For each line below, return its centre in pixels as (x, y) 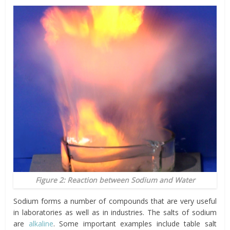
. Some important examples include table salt (135, 223)
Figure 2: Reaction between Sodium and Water (115, 180)
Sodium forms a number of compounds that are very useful (115, 201)
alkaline (41, 223)
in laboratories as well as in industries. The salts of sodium (115, 212)
